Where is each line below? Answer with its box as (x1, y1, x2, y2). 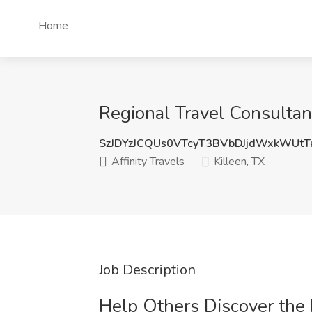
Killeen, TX (211, 154, 265, 169)
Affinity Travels (109, 154, 185, 169)
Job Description (99, 260, 196, 279)
